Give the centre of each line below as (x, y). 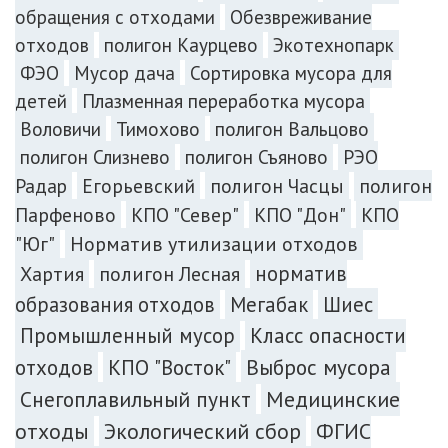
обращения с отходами (115, 16)
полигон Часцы (277, 185)
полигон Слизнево (95, 156)
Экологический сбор (202, 430)
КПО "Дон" (300, 214)
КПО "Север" (185, 214)
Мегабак (269, 304)
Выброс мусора (318, 366)
